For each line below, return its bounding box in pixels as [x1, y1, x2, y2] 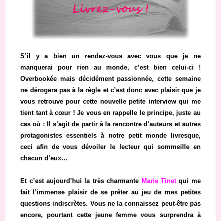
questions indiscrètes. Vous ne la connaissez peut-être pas [20, 200, 201, 208]
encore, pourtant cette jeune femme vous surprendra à [20, 211, 201, 219]
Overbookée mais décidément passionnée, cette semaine [20, 75, 201, 83]
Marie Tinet [141, 177, 177, 185]
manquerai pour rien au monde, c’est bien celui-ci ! [20, 64, 201, 72]
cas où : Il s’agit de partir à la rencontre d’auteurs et [20, 120, 182, 128]
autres [182, 120, 201, 128]
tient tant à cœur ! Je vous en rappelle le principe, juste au [20, 109, 201, 117]
